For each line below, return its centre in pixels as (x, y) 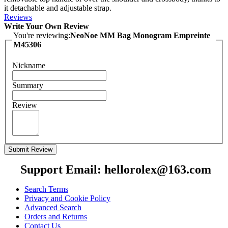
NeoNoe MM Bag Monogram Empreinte (140, 35)
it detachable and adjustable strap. (58, 8)
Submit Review (30, 150)
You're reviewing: (42, 35)
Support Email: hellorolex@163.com (114, 170)
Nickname (29, 66)
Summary (28, 85)
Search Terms (46, 189)
